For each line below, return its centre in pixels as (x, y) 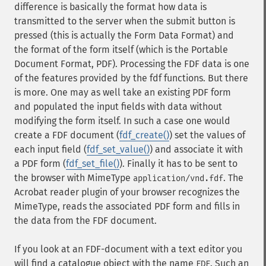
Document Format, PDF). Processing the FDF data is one (132, 64)
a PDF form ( (40, 164)
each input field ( (50, 149)
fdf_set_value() (118, 149)
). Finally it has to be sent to (178, 164)
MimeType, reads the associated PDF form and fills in (127, 206)
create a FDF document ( (67, 135)
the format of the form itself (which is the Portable (121, 50)
